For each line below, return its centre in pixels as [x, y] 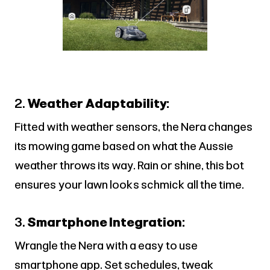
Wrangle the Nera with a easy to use [106, 245]
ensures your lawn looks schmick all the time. [129, 184]
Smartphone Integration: [106, 222]
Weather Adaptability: [98, 103]
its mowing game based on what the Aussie [124, 146]
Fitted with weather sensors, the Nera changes [133, 127]
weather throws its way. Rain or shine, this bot [129, 165]
